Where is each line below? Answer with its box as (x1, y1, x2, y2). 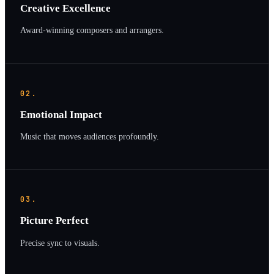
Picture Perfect (20, 215, 89, 227)
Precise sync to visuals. (20, 237, 100, 248)
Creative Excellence (20, 2, 111, 14)
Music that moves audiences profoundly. (20, 131, 159, 141)
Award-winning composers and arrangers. (20, 25, 164, 35)
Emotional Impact (20, 108, 102, 120)
